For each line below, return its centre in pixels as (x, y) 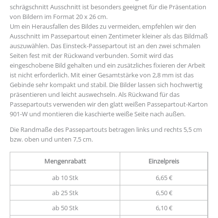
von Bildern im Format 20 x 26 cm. (59, 16)
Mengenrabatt (65, 161)
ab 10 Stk (65, 177)
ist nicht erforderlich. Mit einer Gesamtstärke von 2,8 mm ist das (102, 75)
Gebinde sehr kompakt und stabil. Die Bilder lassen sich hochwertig (106, 84)
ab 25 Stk (65, 192)
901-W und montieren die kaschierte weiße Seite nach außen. (98, 114)
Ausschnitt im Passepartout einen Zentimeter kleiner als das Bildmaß (109, 36)
